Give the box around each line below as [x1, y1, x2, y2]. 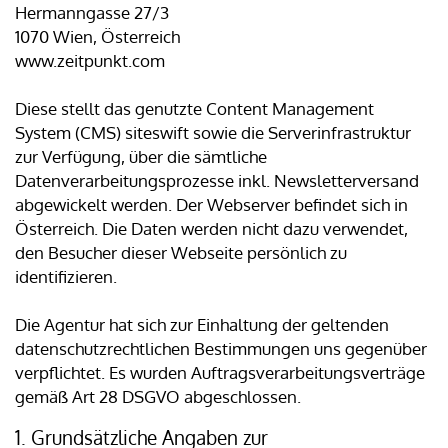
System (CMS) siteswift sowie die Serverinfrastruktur [15, 122, 411, 144]
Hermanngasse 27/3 [15, 2, 169, 24]
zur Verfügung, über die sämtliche [15, 146, 267, 168]
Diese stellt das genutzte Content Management [15, 98, 374, 120]
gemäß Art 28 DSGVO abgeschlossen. [15, 386, 301, 408]
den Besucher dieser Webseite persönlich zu [15, 242, 347, 264]
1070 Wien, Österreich [15, 26, 180, 48]
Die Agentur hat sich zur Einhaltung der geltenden [15, 314, 389, 336]
